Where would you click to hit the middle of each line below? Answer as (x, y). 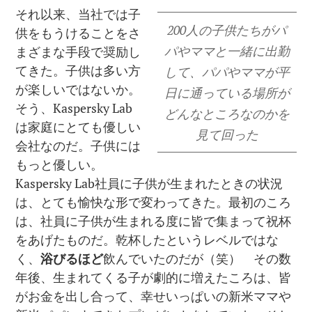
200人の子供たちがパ (227, 30)
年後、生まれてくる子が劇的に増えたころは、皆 (154, 277)
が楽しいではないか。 (78, 89)
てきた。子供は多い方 (78, 70)
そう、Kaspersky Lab (74, 108)
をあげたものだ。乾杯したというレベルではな (147, 239)
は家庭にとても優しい (78, 126)
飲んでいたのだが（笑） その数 (197, 258)
